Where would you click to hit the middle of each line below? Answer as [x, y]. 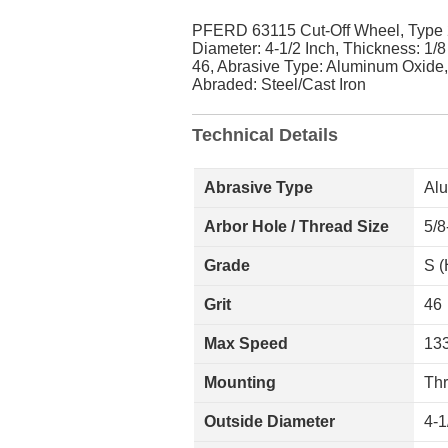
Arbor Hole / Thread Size [296, 226]
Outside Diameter [269, 421]
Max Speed [246, 343]
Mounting [240, 382]
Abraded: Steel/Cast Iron [279, 84]
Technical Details [265, 135]
